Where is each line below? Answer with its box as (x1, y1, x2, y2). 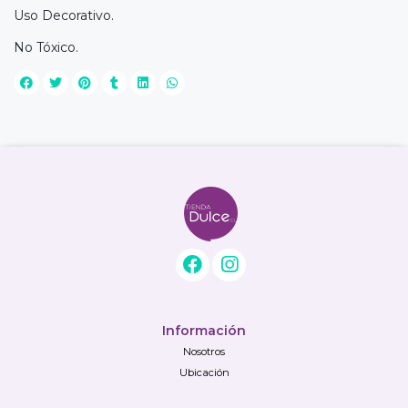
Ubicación (178, 366, 229, 379)
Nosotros (183, 345, 225, 358)
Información (162, 322, 246, 339)
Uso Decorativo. (14, 6, 114, 24)
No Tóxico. (14, 38, 78, 56)
